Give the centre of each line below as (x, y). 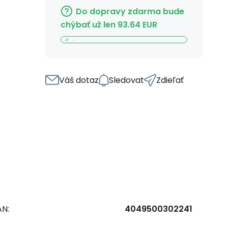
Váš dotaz (79, 80)
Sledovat (126, 80)
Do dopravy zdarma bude (130, 11)
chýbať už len (88, 24)
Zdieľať (170, 80)
